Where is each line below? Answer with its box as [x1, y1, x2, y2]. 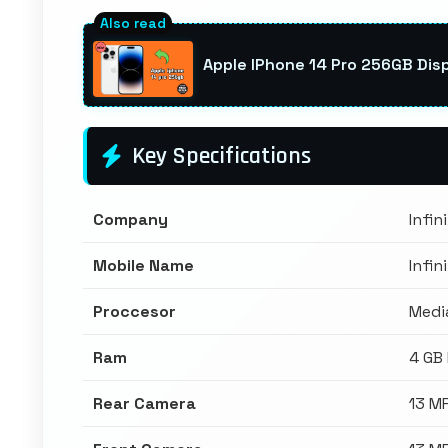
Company [93, 209, 168, 230]
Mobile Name [93, 255, 194, 276]
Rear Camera [93, 393, 196, 414]
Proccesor [93, 301, 176, 322]
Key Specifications [132, 141, 311, 171]
